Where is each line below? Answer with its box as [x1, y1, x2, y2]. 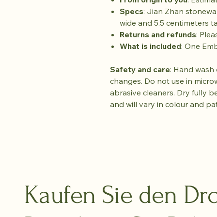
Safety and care [110, 64, 170, 74]
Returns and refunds [120, 30, 196, 39]
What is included [120, 41, 181, 51]
